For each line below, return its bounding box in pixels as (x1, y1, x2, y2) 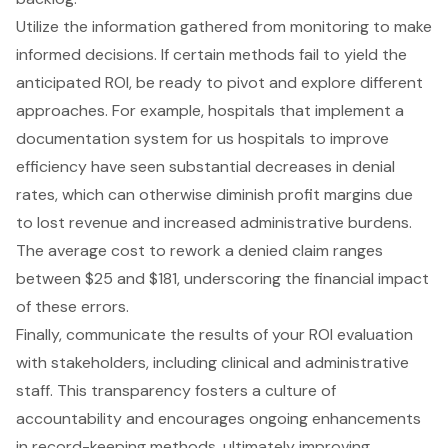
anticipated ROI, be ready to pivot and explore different (16, 71, 423, 93)
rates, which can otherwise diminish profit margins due (16, 183, 413, 205)
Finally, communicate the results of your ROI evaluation (16, 323, 413, 345)
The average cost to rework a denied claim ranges (16, 239, 383, 261)
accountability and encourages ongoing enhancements (16, 407, 421, 429)
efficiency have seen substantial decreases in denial (16, 155, 395, 177)
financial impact (314, 267, 429, 289)
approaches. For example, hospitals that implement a (16, 99, 404, 121)
